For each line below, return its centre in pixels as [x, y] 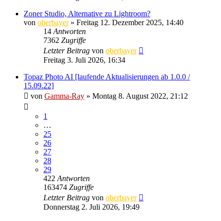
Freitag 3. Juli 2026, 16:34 [84, 60]
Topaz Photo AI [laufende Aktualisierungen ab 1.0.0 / [107, 76]
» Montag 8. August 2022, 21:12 [136, 96]
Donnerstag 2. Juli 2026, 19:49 [92, 207]
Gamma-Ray [64, 96]
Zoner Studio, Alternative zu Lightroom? [87, 13]
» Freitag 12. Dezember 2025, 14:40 [126, 22]
